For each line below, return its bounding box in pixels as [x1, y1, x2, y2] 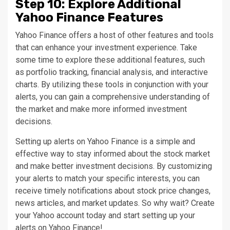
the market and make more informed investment [15, 104, 187, 114]
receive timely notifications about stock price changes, [15, 186, 210, 196]
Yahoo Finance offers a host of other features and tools [15, 30, 214, 41]
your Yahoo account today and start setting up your [15, 210, 195, 221]
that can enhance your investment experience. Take [15, 43, 197, 53]
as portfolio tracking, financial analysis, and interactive [15, 67, 208, 78]
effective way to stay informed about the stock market [15, 149, 210, 159]
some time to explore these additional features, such [15, 55, 205, 65]
